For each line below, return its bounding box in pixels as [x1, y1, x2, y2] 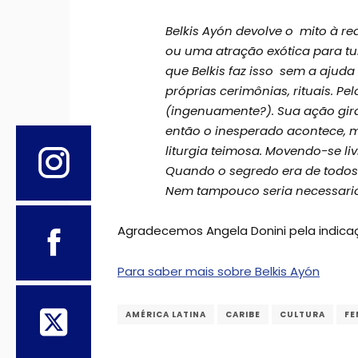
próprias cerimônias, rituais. [165, 82, 336, 99]
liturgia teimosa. [165, 141, 265, 159]
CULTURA [280, 308, 325, 321]
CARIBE [225, 308, 261, 321]
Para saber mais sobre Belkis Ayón [117, 262, 320, 280]
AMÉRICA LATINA [125, 308, 206, 321]
